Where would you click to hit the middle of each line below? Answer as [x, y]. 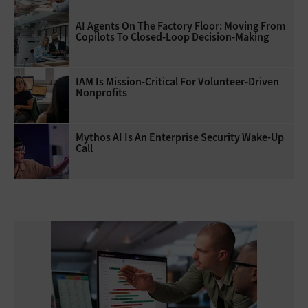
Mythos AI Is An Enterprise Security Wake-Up [180, 137]
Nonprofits [101, 92]
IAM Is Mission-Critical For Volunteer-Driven [177, 81]
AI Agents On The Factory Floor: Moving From [180, 25]
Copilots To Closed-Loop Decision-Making [172, 36]
